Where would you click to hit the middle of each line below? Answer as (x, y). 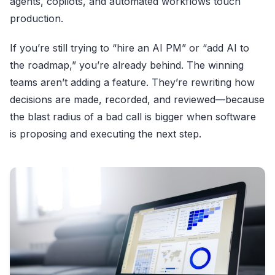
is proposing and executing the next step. (106, 134)
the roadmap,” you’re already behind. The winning (127, 65)
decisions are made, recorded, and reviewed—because (137, 100)
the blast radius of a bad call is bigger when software (133, 117)
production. (37, 19)
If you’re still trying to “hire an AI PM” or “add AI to (130, 48)
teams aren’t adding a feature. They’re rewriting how (132, 83)
